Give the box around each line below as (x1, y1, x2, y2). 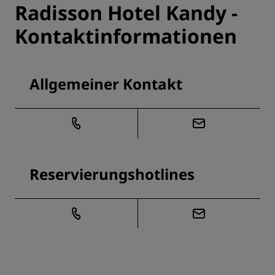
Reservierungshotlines (29, 164, 195, 185)
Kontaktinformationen (15, 23, 237, 50)
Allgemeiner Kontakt (29, 74, 182, 95)
